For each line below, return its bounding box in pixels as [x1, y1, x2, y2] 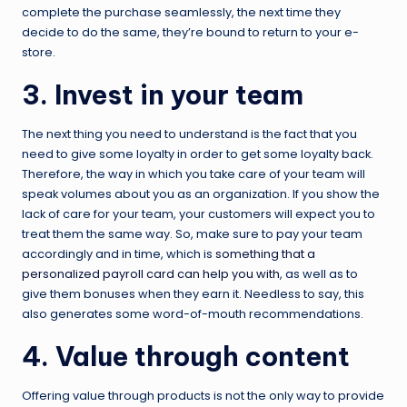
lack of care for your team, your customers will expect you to [22, 205, 375, 222]
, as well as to [280, 265, 358, 282]
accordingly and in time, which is [22, 245, 215, 262]
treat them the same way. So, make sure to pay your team [22, 225, 362, 242]
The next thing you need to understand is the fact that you [22, 125, 357, 142]
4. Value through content [22, 339, 350, 373]
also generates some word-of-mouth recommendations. [22, 305, 363, 322]
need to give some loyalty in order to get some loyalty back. [22, 145, 373, 162]
